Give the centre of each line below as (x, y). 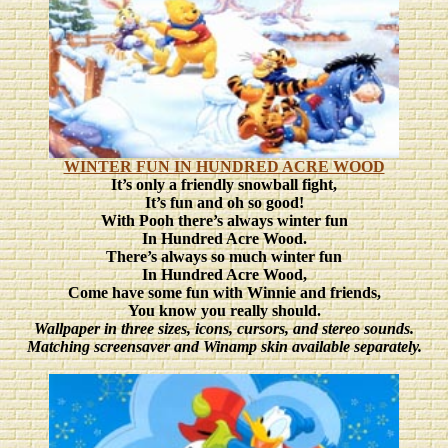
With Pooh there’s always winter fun (224, 220)
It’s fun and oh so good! (224, 202)
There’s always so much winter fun (224, 256)
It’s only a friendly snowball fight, (224, 184)
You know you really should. (224, 310)
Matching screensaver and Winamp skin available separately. (224, 346)
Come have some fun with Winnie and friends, (224, 292)
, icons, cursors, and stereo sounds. (300, 328)
